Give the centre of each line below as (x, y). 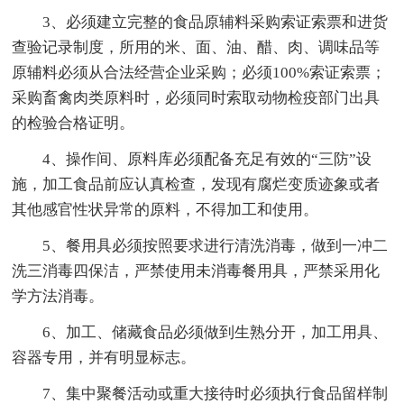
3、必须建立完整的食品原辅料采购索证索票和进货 (216, 22)
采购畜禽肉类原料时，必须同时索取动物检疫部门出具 (196, 97)
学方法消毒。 (58, 296)
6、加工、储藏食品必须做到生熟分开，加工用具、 (216, 332)
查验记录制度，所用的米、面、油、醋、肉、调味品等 (196, 47)
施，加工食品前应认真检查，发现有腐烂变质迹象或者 (196, 184)
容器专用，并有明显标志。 (104, 357)
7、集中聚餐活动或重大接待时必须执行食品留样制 (216, 393)
